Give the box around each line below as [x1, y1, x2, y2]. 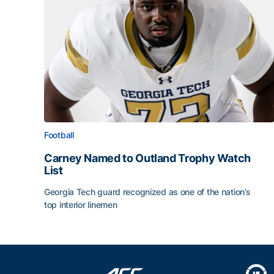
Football [44, 130, 74, 140]
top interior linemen [44, 199, 117, 210]
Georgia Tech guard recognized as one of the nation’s [44, 187, 251, 197]
